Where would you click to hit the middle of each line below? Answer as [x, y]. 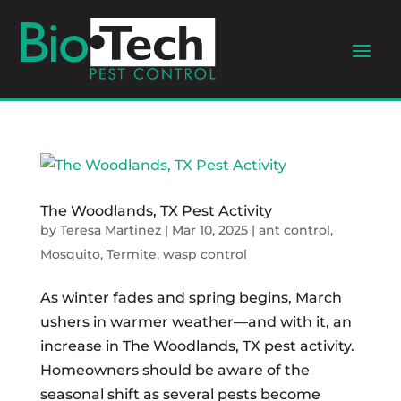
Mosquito [70, 254]
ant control [294, 230]
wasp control [205, 254]
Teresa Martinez [110, 230]
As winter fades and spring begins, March [191, 298]
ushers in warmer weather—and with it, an [196, 322]
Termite [131, 254]
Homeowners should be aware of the [175, 370]
